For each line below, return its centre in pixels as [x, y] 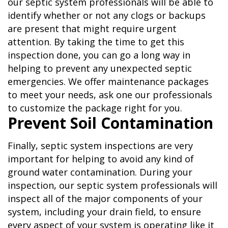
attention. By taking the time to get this [96, 42]
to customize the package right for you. [95, 108]
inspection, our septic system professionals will [112, 186]
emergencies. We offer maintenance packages [108, 82]
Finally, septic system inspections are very [100, 146]
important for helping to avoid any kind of [101, 159]
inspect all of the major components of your [105, 199]
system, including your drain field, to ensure [104, 212]
